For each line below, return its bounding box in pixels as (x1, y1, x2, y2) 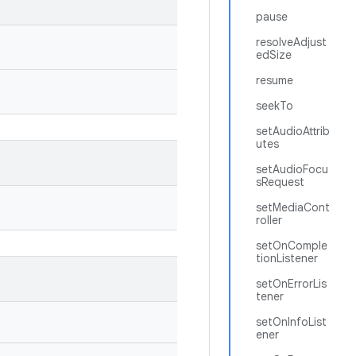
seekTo (256, 99, 293, 113)
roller (256, 213, 282, 227)
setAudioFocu (256, 162, 328, 176)
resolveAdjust (256, 35, 327, 49)
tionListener (256, 251, 318, 265)
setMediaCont (256, 200, 330, 215)
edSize (256, 48, 292, 62)
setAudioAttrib (256, 124, 330, 138)
